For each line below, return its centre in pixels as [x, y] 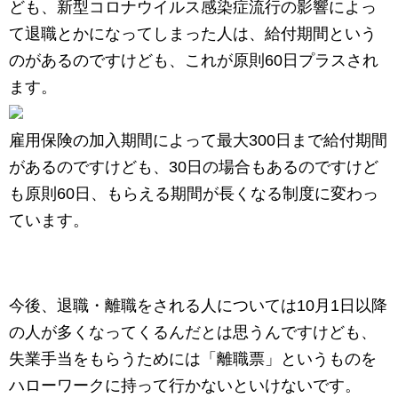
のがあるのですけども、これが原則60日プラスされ [194, 61]
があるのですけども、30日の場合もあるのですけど [194, 167]
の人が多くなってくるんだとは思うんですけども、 [193, 333]
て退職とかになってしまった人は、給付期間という [193, 34]
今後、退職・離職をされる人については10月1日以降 [198, 306]
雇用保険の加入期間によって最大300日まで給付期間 [198, 141]
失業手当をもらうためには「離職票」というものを [193, 359]
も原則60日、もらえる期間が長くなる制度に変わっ [194, 194]
